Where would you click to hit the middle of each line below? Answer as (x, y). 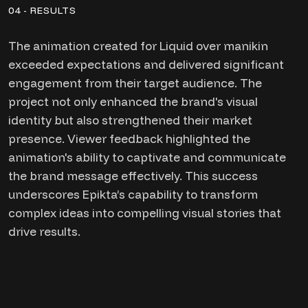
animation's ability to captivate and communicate (147, 157)
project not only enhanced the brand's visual (133, 101)
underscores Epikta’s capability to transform (133, 194)
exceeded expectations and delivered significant (146, 64)
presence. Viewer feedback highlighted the (129, 139)
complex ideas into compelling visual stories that (145, 213)
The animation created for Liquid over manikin (138, 46)
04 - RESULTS (42, 10)
